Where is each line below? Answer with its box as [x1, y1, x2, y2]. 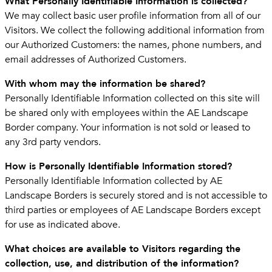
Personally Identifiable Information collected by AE [5, 174, 222, 188]
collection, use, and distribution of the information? [5, 256, 239, 270]
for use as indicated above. [5, 217, 120, 231]
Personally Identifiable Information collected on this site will [5, 91, 260, 105]
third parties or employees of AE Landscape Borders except [5, 203, 260, 217]
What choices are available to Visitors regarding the [5, 242, 240, 256]
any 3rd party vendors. [5, 135, 101, 149]
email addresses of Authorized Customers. [5, 52, 186, 66]
